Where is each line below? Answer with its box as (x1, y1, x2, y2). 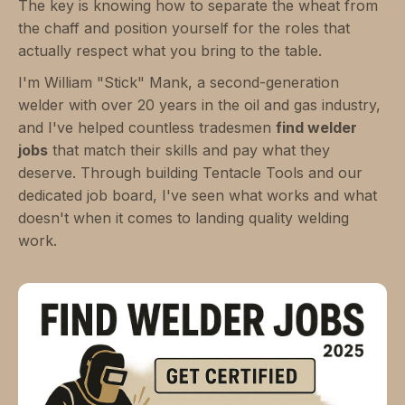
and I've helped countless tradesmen (18, 118, 276, 137)
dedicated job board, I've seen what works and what (18, 186, 377, 205)
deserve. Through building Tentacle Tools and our (18, 164, 363, 183)
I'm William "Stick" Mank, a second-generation (18, 73, 339, 92)
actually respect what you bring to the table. (18, 42, 322, 61)
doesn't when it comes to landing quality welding (18, 209, 349, 228)
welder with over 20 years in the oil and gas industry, (18, 96, 381, 115)
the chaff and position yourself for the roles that (18, 19, 350, 38)
